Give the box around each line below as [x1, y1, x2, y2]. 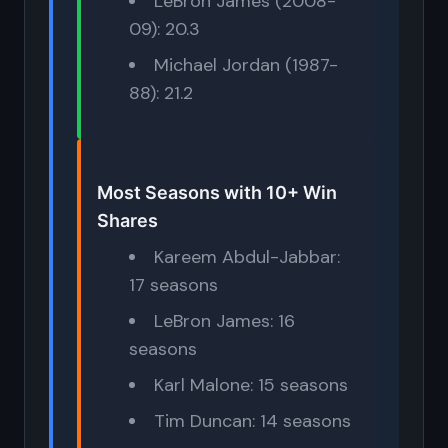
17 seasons [129, 273, 218, 297]
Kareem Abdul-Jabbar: [154, 245, 340, 269]
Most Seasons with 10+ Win [97, 182, 337, 203]
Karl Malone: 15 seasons [154, 373, 348, 397]
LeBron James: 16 [154, 309, 295, 333]
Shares [97, 210, 158, 231]
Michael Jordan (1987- [154, 53, 338, 77]
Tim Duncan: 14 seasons [154, 409, 351, 433]
